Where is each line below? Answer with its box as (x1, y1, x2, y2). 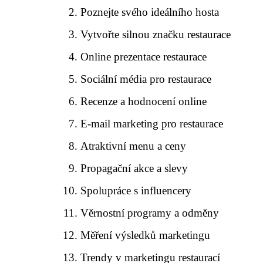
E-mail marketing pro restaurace (80, 117, 224, 130)
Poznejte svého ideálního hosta (80, 6, 220, 18)
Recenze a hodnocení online (80, 95, 207, 107)
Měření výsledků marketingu (80, 229, 211, 241)
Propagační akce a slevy (80, 162, 188, 174)
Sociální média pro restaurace (80, 73, 212, 85)
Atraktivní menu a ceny (80, 140, 187, 152)
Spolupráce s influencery (80, 184, 192, 197)
